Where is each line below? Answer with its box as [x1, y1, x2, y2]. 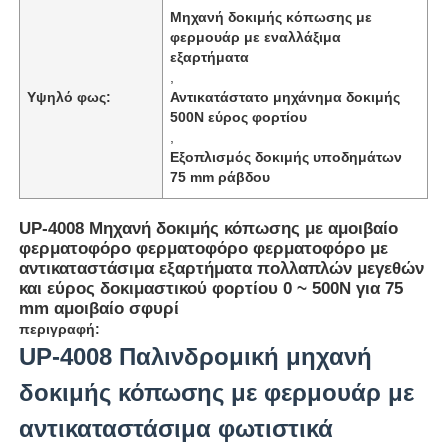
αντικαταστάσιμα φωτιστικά [19, 414, 334, 442]
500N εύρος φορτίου [170, 108, 308, 125]
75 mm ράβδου [170, 168, 271, 185]
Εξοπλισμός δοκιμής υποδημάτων [170, 148, 403, 165]
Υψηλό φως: [27, 88, 112, 105]
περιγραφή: [19, 320, 101, 337]
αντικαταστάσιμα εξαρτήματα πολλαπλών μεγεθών [19, 258, 425, 278]
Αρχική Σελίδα [35, 306, 144, 326]
